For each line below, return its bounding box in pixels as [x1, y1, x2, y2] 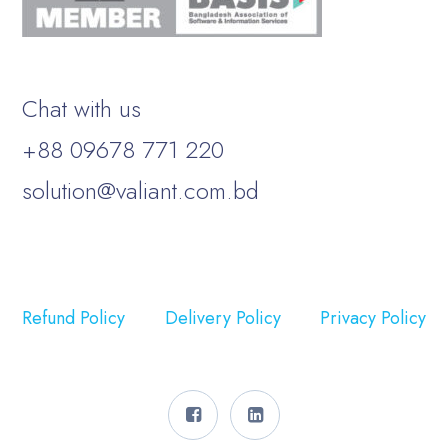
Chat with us [22, 90, 142, 126]
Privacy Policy [319, 304, 426, 331]
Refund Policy [22, 304, 126, 331]
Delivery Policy [164, 304, 281, 331]
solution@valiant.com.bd [22, 172, 260, 208]
